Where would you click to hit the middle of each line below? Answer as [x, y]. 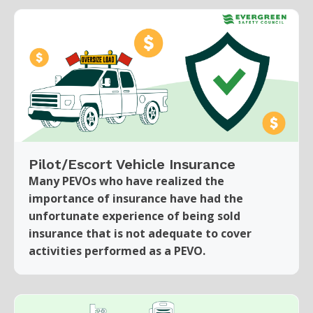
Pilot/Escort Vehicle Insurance [132, 164]
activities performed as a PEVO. [117, 250]
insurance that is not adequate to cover [140, 233]
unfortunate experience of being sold [134, 216]
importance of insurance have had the [136, 198]
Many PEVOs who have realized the [126, 181]
